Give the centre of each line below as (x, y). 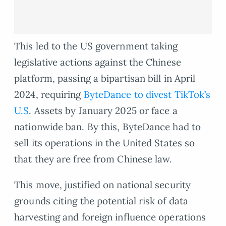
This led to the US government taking (96, 46)
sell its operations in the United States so (105, 143)
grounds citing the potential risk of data (101, 201)
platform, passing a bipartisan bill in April (105, 78)
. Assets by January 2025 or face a (103, 111)
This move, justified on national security (103, 185)
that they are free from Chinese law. (93, 159)
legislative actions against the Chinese (98, 62)
